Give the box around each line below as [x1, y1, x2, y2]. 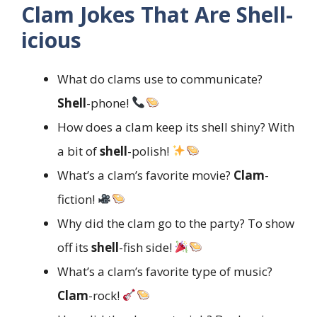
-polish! [127, 142, 172, 159]
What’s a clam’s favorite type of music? [57, 263, 272, 279]
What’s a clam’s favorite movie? [57, 166, 234, 183]
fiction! [57, 190, 98, 207]
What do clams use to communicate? [57, 70, 263, 87]
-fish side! [119, 238, 175, 255]
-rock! [88, 287, 122, 304]
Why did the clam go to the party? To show [57, 214, 294, 231]
